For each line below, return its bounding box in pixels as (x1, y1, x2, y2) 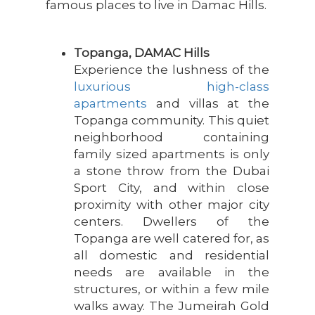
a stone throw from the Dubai (74, 163, 269, 178)
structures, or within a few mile (74, 281, 269, 296)
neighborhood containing (74, 129, 269, 144)
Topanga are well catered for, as (74, 231, 269, 245)
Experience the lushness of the (74, 62, 269, 77)
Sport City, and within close (74, 180, 269, 195)
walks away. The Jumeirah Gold (74, 298, 269, 313)
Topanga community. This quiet (74, 112, 269, 127)
